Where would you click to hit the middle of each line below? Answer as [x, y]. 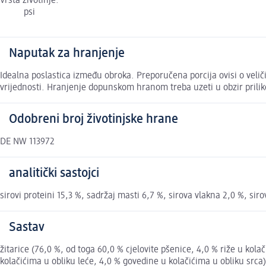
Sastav [27, 228]
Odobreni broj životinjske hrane [94, 120]
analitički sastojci [54, 174]
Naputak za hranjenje [67, 54]
